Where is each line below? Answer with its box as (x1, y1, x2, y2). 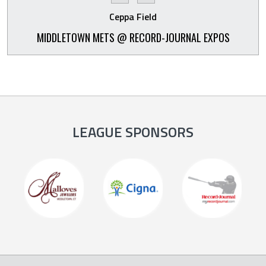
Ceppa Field (109, 9, 157, 24)
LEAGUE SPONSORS (72, 121, 194, 142)
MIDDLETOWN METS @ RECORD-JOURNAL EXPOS (36, 30, 230, 45)
